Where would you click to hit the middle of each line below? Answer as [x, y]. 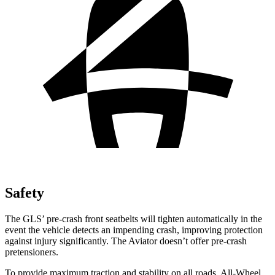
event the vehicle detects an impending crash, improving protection [134, 230]
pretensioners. [32, 252]
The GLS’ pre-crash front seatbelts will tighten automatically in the [134, 219]
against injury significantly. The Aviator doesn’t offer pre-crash [126, 241]
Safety [25, 192]
